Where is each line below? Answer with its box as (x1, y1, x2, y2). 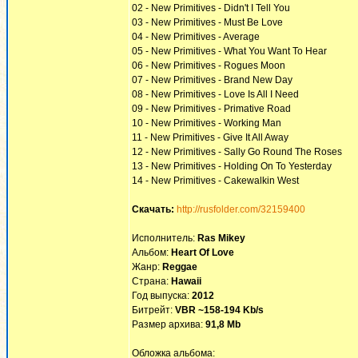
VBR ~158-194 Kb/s (175, 304, 264, 316)
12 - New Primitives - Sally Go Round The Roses (132, 146, 342, 157)
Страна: (132, 276, 171, 287)
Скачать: (132, 204, 174, 215)
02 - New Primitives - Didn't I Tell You (132, 2, 290, 14)
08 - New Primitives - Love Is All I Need (132, 89, 299, 100)
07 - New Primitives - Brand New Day (132, 74, 292, 86)
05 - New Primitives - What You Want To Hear (132, 46, 327, 57)
